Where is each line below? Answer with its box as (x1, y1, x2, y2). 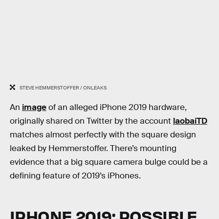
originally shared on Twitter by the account (10, 116, 173, 127)
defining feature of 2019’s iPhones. (10, 171, 141, 181)
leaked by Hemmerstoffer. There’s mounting (10, 143, 176, 154)
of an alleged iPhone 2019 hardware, (46, 102, 187, 113)
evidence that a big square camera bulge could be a (10, 157, 208, 168)
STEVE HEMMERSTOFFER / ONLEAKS (19, 84, 107, 91)
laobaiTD (173, 116, 207, 127)
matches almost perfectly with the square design (10, 130, 196, 140)
